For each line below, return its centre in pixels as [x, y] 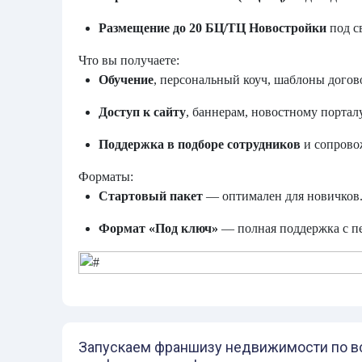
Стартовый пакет [151, 196]
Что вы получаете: [129, 60]
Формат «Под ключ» [158, 228]
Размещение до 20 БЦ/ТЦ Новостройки [213, 28]
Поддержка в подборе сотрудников [200, 144]
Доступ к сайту [142, 112]
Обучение [126, 80]
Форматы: [106, 177]
